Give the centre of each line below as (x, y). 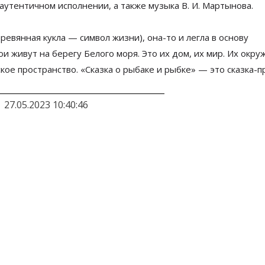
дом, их (188, 53)
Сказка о (103, 69)
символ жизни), (112, 37)
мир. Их (222, 53)
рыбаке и (143, 69)
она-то (162, 37)
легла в (201, 37)
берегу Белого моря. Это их (111, 53)
